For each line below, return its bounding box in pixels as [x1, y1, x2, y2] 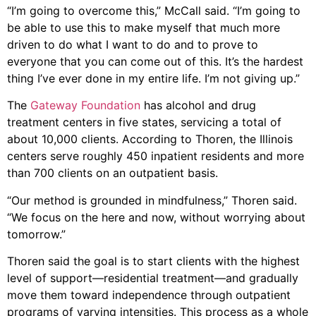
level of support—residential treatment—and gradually [7, 271, 298, 285]
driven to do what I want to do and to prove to [7, 37, 258, 51]
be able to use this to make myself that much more [7, 20, 280, 35]
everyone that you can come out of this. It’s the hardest [7, 54, 303, 68]
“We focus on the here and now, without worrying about [7, 209, 305, 224]
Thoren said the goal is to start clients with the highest [7, 254, 300, 268]
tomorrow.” [7, 226, 66, 241]
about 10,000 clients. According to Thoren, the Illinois [7, 132, 293, 147]
